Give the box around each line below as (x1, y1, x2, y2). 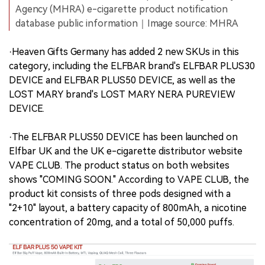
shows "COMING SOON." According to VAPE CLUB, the (9, 174, 249, 186)
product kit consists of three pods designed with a (9, 188, 231, 200)
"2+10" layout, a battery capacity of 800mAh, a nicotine (9, 202, 247, 214)
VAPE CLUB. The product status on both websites (9, 160, 230, 172)
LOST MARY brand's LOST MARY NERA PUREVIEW (9, 89, 235, 101)
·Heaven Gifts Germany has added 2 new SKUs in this (9, 46, 239, 58)
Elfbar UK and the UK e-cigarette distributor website (9, 146, 243, 157)
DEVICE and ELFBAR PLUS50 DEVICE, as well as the (9, 75, 235, 86)
